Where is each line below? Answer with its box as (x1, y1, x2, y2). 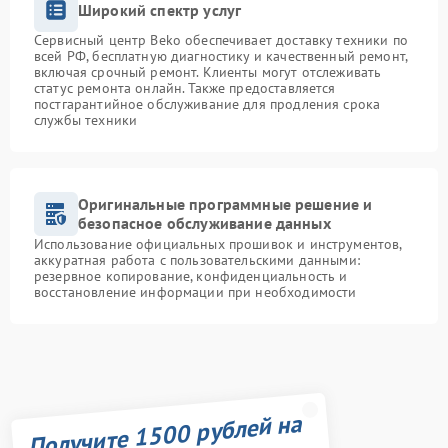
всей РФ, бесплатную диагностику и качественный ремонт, (34, 47, 408, 66)
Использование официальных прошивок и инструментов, (34, 235, 402, 254)
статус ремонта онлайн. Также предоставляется (34, 79, 336, 98)
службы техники (34, 111, 138, 130)
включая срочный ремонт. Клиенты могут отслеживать (34, 63, 382, 82)
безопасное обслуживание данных (78, 213, 331, 234)
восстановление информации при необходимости (34, 283, 357, 302)
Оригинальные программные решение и (78, 194, 373, 215)
